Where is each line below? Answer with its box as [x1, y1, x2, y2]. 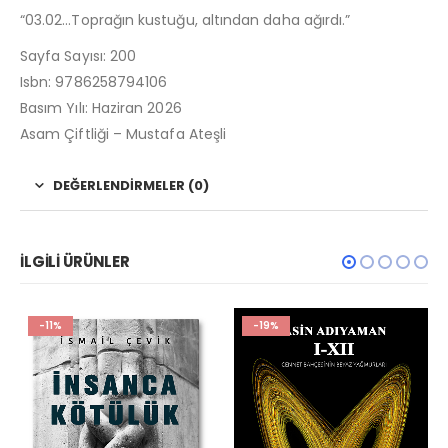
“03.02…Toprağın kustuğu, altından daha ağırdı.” [20, 10, 351, 31]
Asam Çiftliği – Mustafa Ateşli [20, 124, 227, 145]
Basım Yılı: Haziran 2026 [20, 98, 182, 119]
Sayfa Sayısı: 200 [20, 46, 137, 67]
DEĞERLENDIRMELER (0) [53, 176, 209, 196]
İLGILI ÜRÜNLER [20, 251, 130, 273]
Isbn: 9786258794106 [20, 72, 168, 93]
